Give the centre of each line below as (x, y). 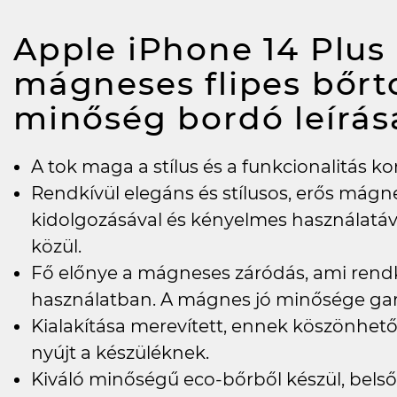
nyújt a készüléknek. (120, 353)
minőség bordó (154, 118)
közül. (56, 246)
